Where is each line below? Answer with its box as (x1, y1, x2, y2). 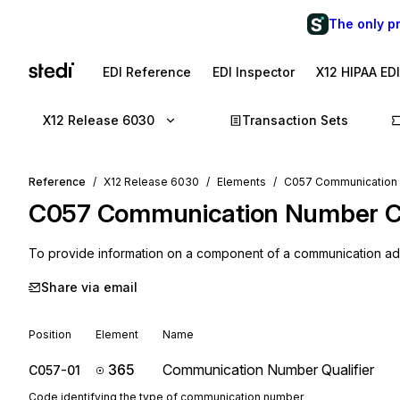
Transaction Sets (242, 112, 348, 128)
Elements (217, 175, 266, 188)
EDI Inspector (212, 64, 295, 79)
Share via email (41, 279, 137, 295)
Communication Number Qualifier (162, 361, 374, 379)
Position (29, 328, 71, 341)
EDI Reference (103, 64, 191, 79)
